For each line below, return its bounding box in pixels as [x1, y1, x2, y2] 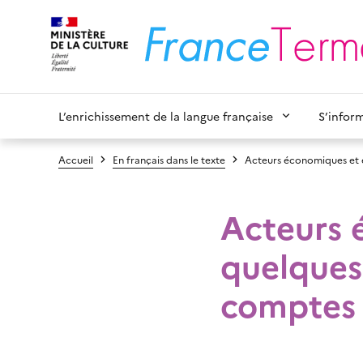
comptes [220, 281, 356, 326]
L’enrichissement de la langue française [58, 108, 273, 124]
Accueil [58, 152, 93, 166]
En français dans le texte [113, 152, 225, 166]
